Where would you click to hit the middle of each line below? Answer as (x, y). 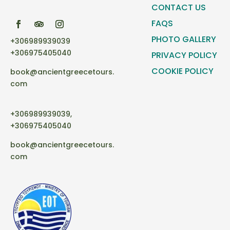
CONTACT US (179, 8)
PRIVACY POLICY (185, 55)
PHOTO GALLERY (184, 40)
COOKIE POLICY (183, 71)
